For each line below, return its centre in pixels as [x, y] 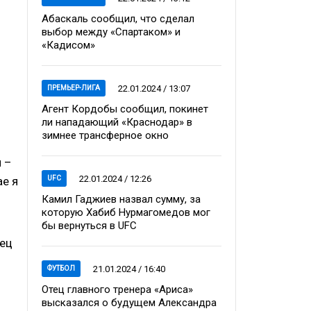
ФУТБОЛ [61, 268]
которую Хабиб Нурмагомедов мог [126, 212]
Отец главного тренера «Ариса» [117, 289]
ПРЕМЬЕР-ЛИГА [74, 88]
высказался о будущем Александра [129, 303]
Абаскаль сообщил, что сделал [118, 19]
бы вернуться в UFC [89, 226]
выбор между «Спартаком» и [111, 32]
